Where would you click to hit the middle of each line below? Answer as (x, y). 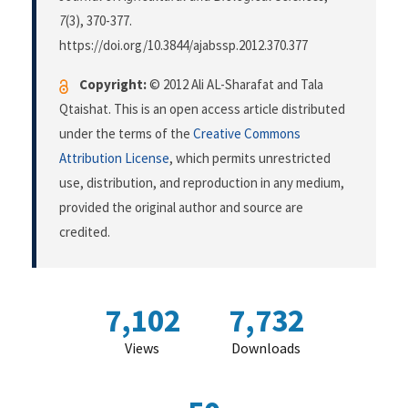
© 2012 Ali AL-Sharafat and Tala (235, 85)
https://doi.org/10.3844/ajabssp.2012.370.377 (184, 46)
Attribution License (114, 158)
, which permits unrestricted (250, 158)
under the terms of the (126, 134)
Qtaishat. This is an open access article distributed (202, 109)
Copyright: (113, 85)
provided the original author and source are (181, 208)
